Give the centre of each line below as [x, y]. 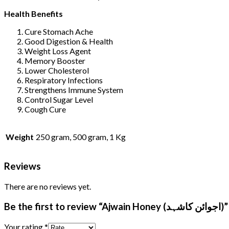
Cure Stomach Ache [59, 31]
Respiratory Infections [64, 80]
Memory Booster [55, 60]
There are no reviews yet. [48, 187]
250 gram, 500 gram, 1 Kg [81, 136]
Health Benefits [33, 13]
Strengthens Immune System [74, 89]
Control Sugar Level [59, 99]
